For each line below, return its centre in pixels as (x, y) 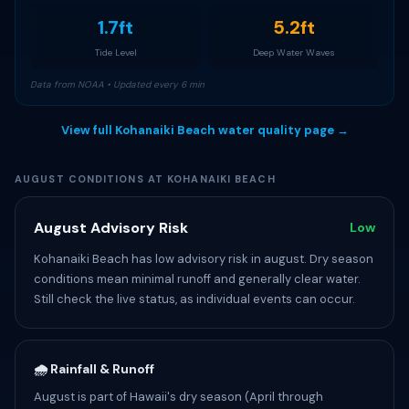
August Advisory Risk (111, 228)
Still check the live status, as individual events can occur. (194, 299)
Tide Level (115, 52)
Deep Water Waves (294, 52)
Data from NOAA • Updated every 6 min (117, 84)
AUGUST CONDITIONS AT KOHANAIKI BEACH (145, 179)
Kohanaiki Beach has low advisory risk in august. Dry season (204, 259)
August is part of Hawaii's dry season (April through (178, 397)
